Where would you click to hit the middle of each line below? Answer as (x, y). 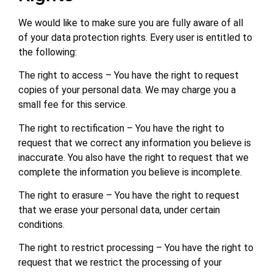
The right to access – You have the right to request (129, 76)
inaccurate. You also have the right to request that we (133, 157)
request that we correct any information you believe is (135, 143)
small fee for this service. (73, 105)
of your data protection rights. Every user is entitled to (135, 37)
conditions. (41, 224)
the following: (48, 52)
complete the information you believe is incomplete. (130, 172)
